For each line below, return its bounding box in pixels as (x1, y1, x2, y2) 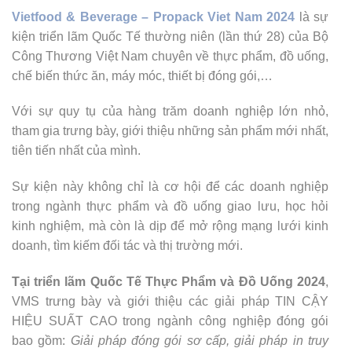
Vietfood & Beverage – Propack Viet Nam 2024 (12, 9, 295, 24)
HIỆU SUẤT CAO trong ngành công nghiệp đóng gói (12, 313, 328, 328)
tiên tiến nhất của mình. (12, 144, 144, 158)
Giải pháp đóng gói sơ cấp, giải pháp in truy (70, 333, 329, 347)
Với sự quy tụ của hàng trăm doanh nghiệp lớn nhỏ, (12, 104, 328, 119)
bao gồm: (12, 333, 71, 347)
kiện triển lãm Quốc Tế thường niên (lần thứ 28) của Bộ (12, 29, 328, 43)
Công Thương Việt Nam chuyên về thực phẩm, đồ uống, (12, 49, 328, 63)
